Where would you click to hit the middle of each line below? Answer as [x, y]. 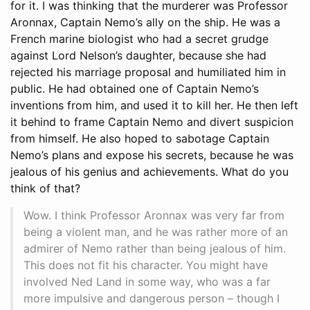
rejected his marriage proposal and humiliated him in [148, 72]
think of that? [45, 188]
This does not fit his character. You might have [146, 265]
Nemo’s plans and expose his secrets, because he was [152, 155]
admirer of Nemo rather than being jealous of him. [155, 248]
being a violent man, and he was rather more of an [156, 231]
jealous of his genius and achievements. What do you [149, 171]
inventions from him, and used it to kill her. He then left [154, 105]
